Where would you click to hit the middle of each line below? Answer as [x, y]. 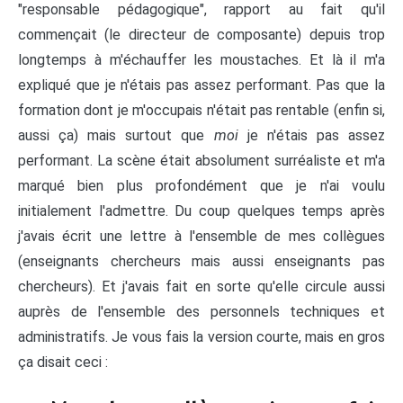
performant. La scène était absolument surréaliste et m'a [201, 161]
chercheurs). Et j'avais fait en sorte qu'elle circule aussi [201, 287]
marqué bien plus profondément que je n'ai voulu [201, 186]
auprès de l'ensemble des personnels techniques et [201, 312]
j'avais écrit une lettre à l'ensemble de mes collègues [201, 237]
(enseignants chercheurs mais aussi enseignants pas [201, 262]
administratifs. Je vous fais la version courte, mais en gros [201, 337]
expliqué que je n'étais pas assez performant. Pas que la [201, 85]
